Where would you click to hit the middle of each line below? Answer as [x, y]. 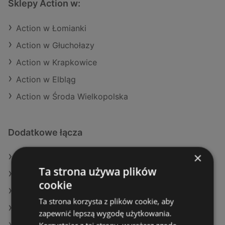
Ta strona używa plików [98, 171]
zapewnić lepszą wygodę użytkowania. [105, 213]
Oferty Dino [38, 175]
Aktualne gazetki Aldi [57, 209]
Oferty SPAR [40, 192]
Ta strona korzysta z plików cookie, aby [106, 201]
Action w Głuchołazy [55, 45]
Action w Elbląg [46, 80]
